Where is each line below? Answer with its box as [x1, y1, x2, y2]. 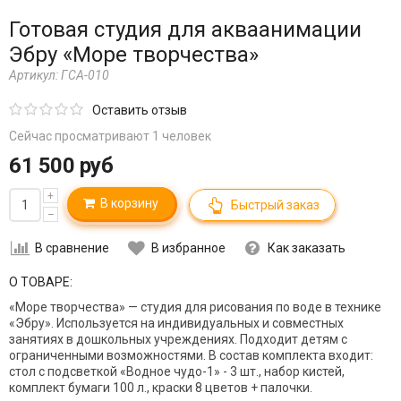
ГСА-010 [61, 68, 109, 83]
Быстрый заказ [231, 197, 320, 212]
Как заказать [268, 241, 346, 256]
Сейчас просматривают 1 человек [9, 129, 211, 144]
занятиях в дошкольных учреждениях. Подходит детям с [9, 332, 347, 347]
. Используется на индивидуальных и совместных [51, 316, 344, 331]
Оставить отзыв [92, 103, 187, 118]
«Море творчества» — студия [9, 300, 182, 315]
